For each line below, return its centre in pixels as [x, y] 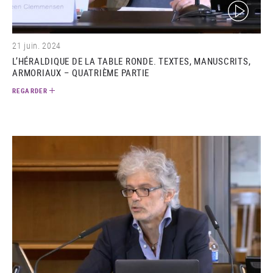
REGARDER [30, 90]
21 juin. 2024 [37, 45]
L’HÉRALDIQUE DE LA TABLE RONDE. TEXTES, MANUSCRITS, [132, 61]
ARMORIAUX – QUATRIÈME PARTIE [81, 72]
